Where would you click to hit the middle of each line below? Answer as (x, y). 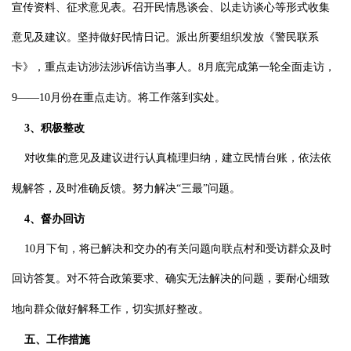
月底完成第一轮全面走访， (270, 67)
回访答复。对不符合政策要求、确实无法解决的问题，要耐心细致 (171, 279)
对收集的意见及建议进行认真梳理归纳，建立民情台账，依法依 (178, 158)
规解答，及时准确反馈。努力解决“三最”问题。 (126, 188)
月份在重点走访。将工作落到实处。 (138, 98)
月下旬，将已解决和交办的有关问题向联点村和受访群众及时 (183, 249)
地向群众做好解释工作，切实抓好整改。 (110, 309)
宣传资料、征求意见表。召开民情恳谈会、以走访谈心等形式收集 (171, 7)
